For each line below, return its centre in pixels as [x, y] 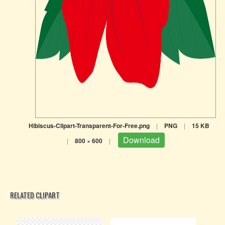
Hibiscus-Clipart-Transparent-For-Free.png [89, 126]
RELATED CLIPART [35, 195]
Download [141, 140]
